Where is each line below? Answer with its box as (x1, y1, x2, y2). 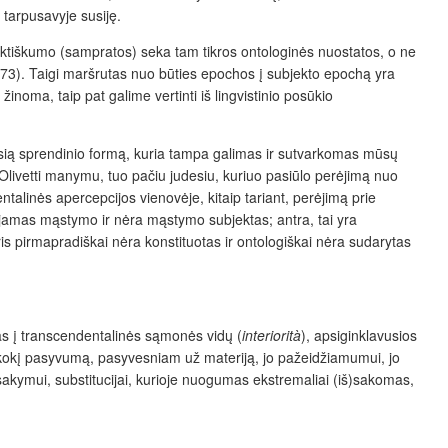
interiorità (242, 324, 301, 345)
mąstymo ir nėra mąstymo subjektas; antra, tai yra (36, 208, 357, 229)
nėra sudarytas (312, 230, 411, 251)
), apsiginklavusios (301, 324, 417, 345)
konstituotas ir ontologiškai (145, 230, 312, 251)
